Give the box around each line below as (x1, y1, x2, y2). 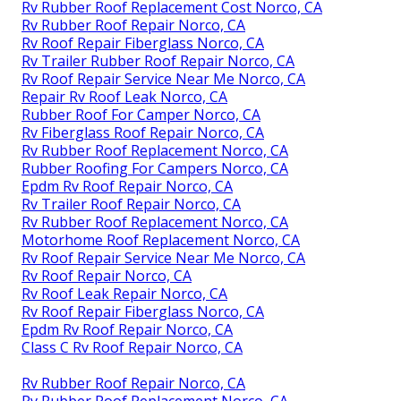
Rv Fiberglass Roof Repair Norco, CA (21, 122, 264, 142)
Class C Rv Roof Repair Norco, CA (21, 337, 243, 357)
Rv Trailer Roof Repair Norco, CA (21, 193, 241, 214)
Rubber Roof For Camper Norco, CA (21, 104, 260, 124)
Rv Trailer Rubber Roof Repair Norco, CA (21, 50, 294, 71)
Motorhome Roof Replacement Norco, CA (21, 229, 300, 250)
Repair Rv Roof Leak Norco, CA (21, 86, 227, 107)
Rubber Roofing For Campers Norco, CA (21, 158, 288, 178)
